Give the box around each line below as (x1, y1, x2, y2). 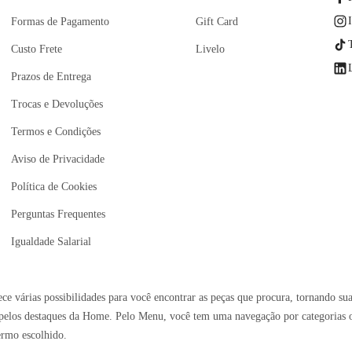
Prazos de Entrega (10, 71, 91, 83)
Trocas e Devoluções (10, 98, 103, 111)
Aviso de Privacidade (10, 153, 104, 166)
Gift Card (196, 16, 239, 28)
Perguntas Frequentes (10, 208, 105, 221)
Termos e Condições (10, 126, 101, 138)
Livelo (196, 43, 225, 56)
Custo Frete (10, 43, 62, 56)
